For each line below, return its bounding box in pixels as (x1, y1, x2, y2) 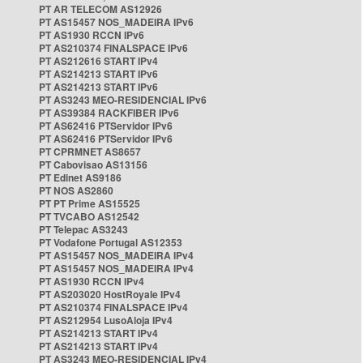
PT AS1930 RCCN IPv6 (39, 28, 144, 42)
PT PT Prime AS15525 (39, 196, 140, 211)
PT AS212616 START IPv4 (39, 53, 158, 68)
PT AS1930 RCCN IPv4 (39, 274, 144, 288)
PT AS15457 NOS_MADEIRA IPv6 (39, 15, 194, 29)
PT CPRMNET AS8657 (39, 144, 141, 159)
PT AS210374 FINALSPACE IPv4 (39, 300, 188, 314)
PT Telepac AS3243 (39, 222, 128, 237)
